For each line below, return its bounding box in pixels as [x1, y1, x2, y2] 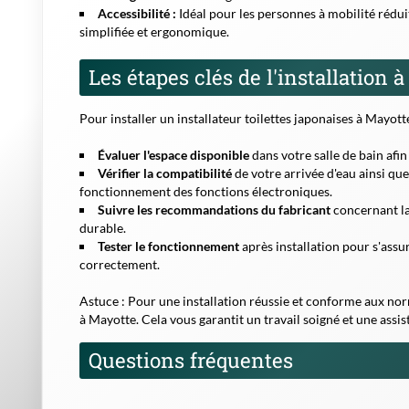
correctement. [79, 256, 160, 272]
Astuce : [79, 292, 125, 309]
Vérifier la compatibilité [98, 164, 232, 181]
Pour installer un [79, 110, 177, 126]
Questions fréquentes [89, 346, 293, 373]
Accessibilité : [98, 5, 176, 21]
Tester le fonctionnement [98, 237, 239, 254]
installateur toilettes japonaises [177, 110, 353, 126]
